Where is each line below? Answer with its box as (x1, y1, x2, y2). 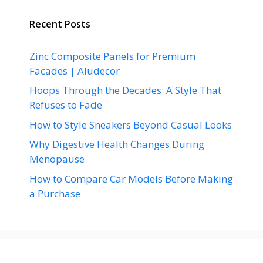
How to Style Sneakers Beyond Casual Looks (29, 117, 232, 131)
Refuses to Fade (29, 98, 102, 112)
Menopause (29, 152, 85, 166)
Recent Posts (29, 17, 90, 31)
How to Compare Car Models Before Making (29, 171, 233, 186)
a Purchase (29, 186, 80, 200)
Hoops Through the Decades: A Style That (29, 83, 221, 97)
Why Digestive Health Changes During (29, 137, 204, 151)
